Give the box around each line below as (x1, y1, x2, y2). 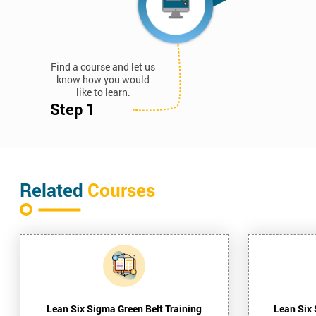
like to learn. (75, 85, 130, 99)
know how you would (56, 72, 150, 86)
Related (20, 177, 87, 202)
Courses (87, 177, 155, 202)
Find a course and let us (51, 59, 155, 73)
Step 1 (50, 98, 95, 119)
